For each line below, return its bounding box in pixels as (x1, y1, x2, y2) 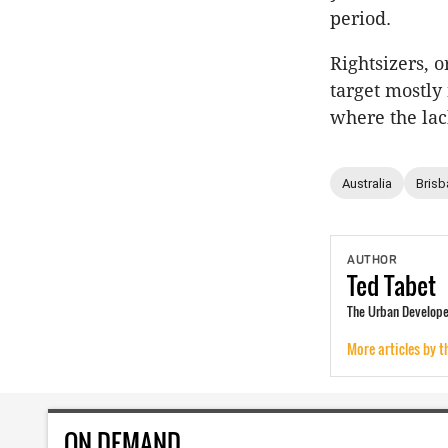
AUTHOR (347, 253, 397, 268)
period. (330, 8, 391, 30)
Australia (342, 175, 392, 191)
